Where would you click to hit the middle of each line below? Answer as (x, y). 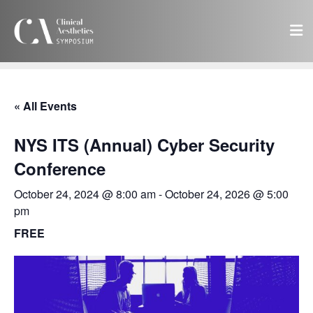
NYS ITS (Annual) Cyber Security (144, 144)
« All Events (45, 105)
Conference (60, 168)
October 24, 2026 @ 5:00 (227, 194)
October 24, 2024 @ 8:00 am (85, 194)
